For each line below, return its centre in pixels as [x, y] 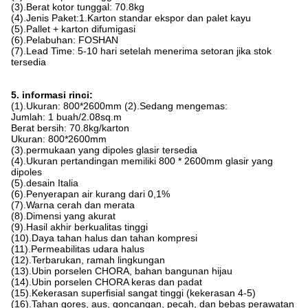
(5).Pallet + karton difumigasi [73, 29]
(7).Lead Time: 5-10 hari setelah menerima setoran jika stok [141, 51]
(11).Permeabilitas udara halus [78, 249]
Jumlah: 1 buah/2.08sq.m [66, 117]
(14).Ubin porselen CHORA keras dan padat [107, 282]
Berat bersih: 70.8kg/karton [70, 128]
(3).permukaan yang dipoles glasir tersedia [104, 150]
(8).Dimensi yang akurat [63, 216]
